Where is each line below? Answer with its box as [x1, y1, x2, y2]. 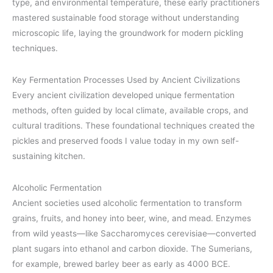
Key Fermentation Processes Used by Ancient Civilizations [12, 74, 240, 85]
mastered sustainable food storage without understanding [12, 12, 239, 23]
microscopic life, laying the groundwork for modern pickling [12, 27, 243, 38]
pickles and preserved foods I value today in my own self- [12, 135, 239, 146]
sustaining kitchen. [12, 151, 85, 161]
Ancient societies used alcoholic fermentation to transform [12, 198, 242, 208]
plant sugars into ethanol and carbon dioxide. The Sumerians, [12, 244, 252, 254]
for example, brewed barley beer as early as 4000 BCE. [12, 259, 230, 269]
